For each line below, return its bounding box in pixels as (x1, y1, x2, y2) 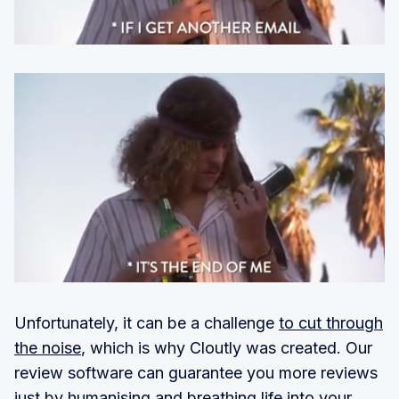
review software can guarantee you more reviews (14, 363, 378, 383)
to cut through (279, 313, 383, 333)
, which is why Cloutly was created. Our (81, 338, 372, 358)
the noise (14, 338, 81, 358)
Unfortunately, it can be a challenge (14, 313, 279, 333)
